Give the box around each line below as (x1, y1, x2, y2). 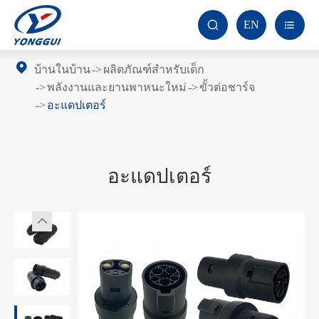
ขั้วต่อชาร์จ (199, 81, 255, 93)
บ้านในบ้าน (34, 63, 90, 75)
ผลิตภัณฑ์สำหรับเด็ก (103, 63, 204, 75)
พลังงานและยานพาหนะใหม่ (47, 81, 187, 93)
